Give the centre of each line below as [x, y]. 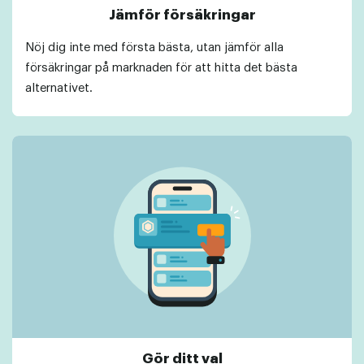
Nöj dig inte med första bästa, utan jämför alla [154, 47]
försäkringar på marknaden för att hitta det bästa [161, 67]
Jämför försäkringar [182, 15]
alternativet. [59, 88]
